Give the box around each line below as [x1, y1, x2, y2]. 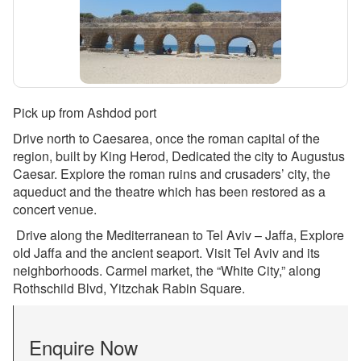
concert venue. [13, 200, 97, 219]
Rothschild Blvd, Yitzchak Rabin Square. [13, 279, 245, 298]
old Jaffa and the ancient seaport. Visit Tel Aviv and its [13, 243, 320, 263]
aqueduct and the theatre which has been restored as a [13, 182, 326, 201]
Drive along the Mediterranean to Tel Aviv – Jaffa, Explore [13, 226, 344, 245]
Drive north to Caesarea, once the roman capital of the [13, 129, 320, 148]
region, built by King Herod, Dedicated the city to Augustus [13, 147, 345, 166]
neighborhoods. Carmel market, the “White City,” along [13, 261, 321, 280]
